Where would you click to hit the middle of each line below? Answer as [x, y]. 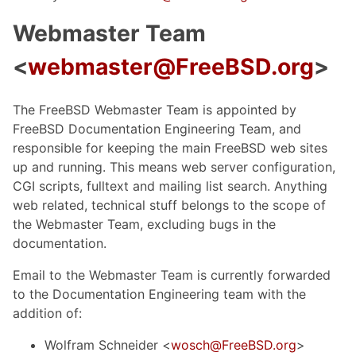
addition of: [47, 313]
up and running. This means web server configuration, [174, 166]
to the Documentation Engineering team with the [159, 294]
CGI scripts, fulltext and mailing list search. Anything [170, 186]
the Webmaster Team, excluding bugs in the [144, 224]
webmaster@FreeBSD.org [171, 66]
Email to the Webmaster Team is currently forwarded [172, 275]
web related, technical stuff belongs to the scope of [169, 205]
